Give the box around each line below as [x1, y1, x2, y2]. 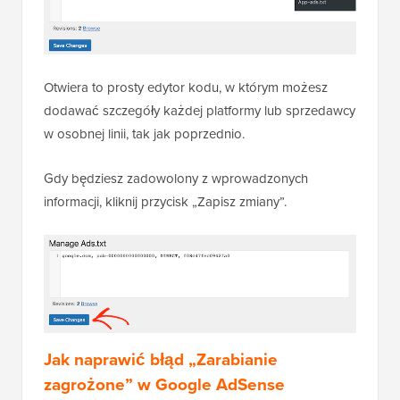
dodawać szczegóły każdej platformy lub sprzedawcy [44, 101, 355, 121]
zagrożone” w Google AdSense [44, 371, 285, 398]
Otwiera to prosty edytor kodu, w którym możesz [44, 78, 328, 98]
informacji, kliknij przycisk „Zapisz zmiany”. [44, 192, 287, 212]
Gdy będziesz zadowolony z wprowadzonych [44, 169, 308, 189]
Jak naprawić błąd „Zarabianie [44, 346, 278, 373]
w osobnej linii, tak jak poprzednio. [44, 124, 245, 145]
